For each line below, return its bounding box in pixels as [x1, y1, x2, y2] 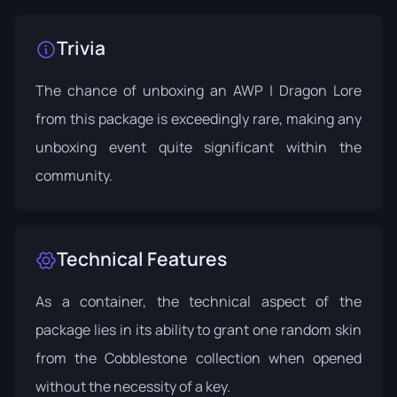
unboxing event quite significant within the [35, 137, 362, 157]
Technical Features [57, 246, 227, 271]
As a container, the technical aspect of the [35, 292, 362, 311]
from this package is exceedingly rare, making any [35, 109, 362, 128]
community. [35, 166, 113, 185]
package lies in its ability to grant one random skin [35, 320, 362, 339]
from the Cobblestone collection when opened [35, 348, 362, 368]
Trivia [57, 35, 105, 60]
